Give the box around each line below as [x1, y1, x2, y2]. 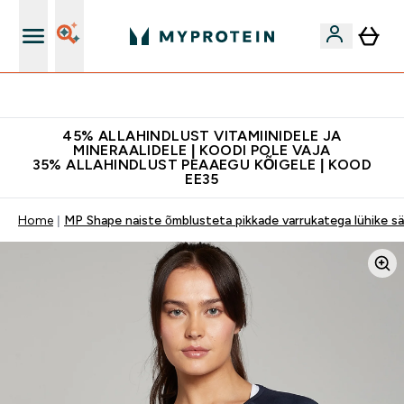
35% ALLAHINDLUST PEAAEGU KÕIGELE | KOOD [32, 157, 372, 172]
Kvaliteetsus [178, 88, 248, 103]
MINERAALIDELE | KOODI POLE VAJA [73, 142, 331, 158]
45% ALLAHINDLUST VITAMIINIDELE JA [62, 128, 342, 143]
